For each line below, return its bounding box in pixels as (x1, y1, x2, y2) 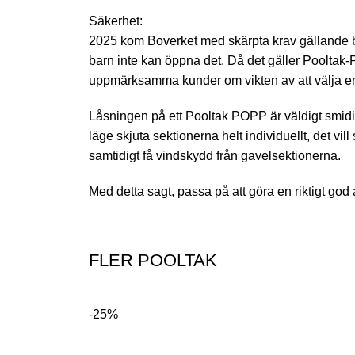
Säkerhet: (89, 14, 143, 28)
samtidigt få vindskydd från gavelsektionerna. (89, 149, 341, 162)
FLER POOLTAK (89, 250, 217, 270)
